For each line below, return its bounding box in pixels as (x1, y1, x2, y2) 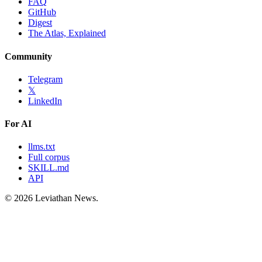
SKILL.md (28, 163, 69, 173)
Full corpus (28, 152, 70, 163)
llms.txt (28, 142, 55, 152)
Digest (28, 18, 52, 28)
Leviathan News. (33, 193, 98, 204)
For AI (5, 119, 32, 129)
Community (5, 51, 52, 61)
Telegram (28, 74, 63, 84)
